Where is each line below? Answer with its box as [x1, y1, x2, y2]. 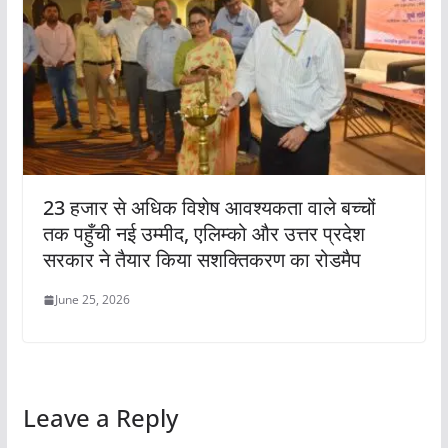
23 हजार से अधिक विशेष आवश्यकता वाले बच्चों [42, 194, 376, 222]
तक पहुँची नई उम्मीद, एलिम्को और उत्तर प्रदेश [42, 220, 365, 248]
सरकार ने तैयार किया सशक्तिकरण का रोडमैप [42, 246, 361, 274]
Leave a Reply [22, 401, 178, 435]
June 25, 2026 [54, 291, 130, 309]
